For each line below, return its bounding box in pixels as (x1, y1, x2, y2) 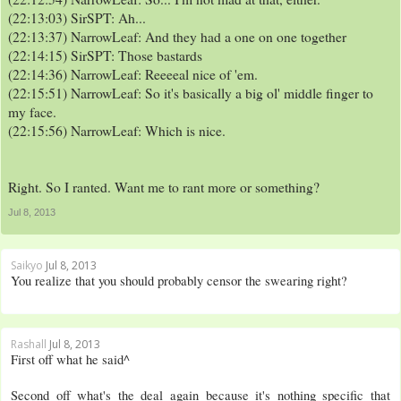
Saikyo (11, 258, 43, 273)
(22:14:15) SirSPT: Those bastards (8, 47, 202, 64)
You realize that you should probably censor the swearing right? (11, 272, 347, 289)
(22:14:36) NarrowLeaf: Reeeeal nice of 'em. (8, 65, 258, 83)
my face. (8, 103, 56, 121)
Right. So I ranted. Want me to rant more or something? (8, 178, 320, 196)
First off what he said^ (11, 351, 130, 368)
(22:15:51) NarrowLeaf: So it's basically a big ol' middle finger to (8, 84, 373, 102)
